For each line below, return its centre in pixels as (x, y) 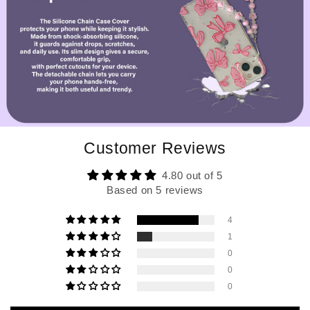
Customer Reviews (155, 148)
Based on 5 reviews (155, 190)
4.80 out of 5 (192, 175)
